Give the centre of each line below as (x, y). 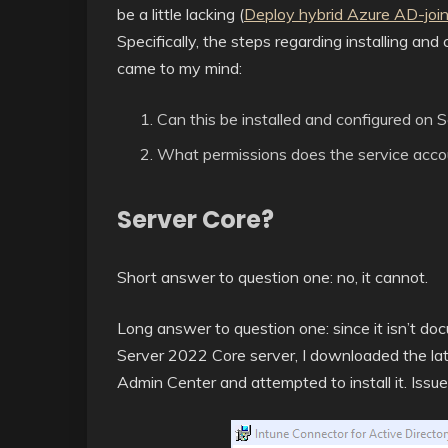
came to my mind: (179, 68)
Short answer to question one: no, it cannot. (272, 277)
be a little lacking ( (180, 14)
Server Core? (195, 219)
